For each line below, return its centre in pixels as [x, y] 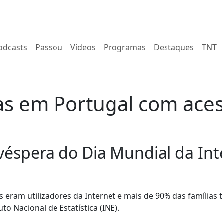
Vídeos [83, 47]
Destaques [174, 47]
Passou [49, 47]
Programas [125, 47]
